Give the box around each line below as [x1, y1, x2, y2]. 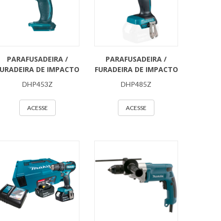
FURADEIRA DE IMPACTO [94, 65, 178, 74]
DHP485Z [121, 80, 151, 88]
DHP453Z [22, 80, 53, 88]
